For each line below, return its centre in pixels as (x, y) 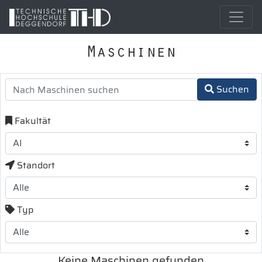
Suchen (232, 89)
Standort (35, 165)
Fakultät (32, 121)
